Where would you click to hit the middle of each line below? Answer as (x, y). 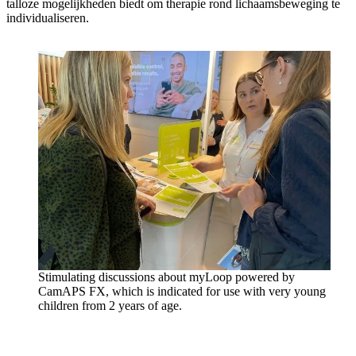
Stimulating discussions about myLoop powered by (166, 277)
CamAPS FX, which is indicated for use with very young (182, 291)
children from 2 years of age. (110, 305)
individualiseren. (48, 17)
